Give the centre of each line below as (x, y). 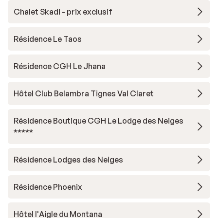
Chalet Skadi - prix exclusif (63, 12)
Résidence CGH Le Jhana (60, 66)
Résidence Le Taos (48, 39)
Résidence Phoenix (48, 187)
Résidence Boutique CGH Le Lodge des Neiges (99, 121)
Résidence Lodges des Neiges (68, 160)
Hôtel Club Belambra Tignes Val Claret (84, 94)
